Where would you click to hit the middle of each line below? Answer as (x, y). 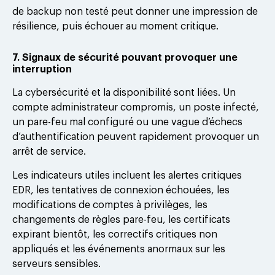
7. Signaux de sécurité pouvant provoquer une (125, 58)
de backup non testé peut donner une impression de (135, 12)
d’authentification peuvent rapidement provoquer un (136, 137)
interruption (42, 70)
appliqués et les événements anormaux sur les (119, 249)
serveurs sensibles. (56, 264)
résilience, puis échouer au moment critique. (115, 27)
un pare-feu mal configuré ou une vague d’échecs (127, 122)
